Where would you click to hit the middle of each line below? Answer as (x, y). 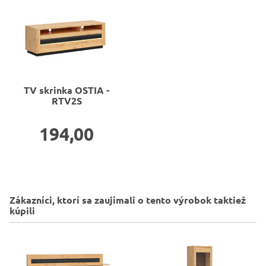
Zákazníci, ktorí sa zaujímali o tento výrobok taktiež (128, 200)
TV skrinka (48, 90)
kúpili (22, 211)
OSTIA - (92, 90)
